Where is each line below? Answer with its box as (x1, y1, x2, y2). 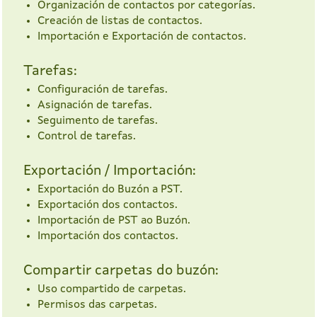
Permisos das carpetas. (38, 299, 157, 311)
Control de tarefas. (38, 131, 136, 143)
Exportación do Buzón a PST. (38, 184, 183, 196)
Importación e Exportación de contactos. (38, 31, 246, 43)
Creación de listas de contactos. (38, 16, 202, 28)
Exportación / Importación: (23, 164, 196, 179)
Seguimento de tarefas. (38, 115, 158, 127)
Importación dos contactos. (38, 231, 178, 243)
